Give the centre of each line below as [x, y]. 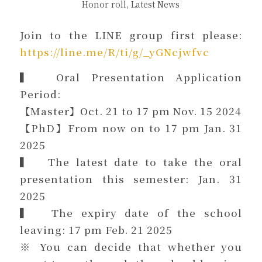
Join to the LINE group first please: [131, 35]
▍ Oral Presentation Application [131, 77]
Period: [40, 94]
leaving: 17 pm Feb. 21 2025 [96, 230]
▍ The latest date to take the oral [131, 162]
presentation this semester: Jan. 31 [131, 179]
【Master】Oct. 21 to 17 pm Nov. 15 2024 [130, 111]
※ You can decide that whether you [131, 247]
